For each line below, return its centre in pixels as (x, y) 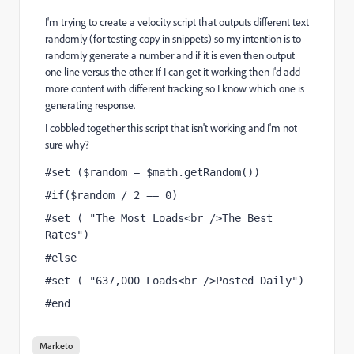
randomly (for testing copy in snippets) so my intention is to (173, 39)
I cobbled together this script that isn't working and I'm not (171, 128)
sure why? (67, 145)
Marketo (56, 346)
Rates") (67, 235)
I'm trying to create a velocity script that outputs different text (177, 22)
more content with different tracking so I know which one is (175, 88)
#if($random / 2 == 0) (115, 195)
